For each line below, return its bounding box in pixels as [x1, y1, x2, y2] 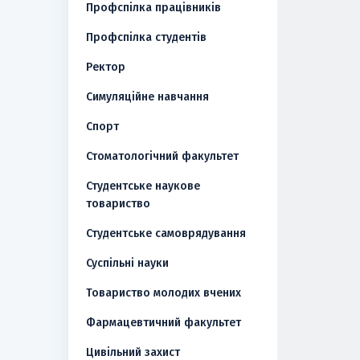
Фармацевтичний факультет [85, 316, 241, 330]
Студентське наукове [85, 179, 200, 194]
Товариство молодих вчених [85, 286, 241, 301]
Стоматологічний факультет [85, 149, 239, 164]
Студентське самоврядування [85, 227, 246, 241]
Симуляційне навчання [85, 90, 209, 104]
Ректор [85, 60, 125, 75]
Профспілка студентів [85, 31, 207, 45]
